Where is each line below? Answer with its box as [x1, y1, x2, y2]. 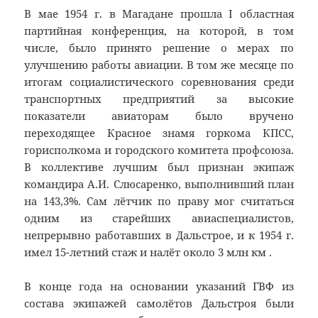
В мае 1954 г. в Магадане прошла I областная [24, 6, 294, 21]
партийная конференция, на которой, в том [24, 23, 294, 38]
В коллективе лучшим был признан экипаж [24, 160, 294, 175]
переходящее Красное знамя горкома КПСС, [24, 126, 294, 141]
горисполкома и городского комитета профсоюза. [24, 143, 294, 158]
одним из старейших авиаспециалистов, [24, 211, 294, 226]
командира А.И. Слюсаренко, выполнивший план [24, 177, 294, 192]
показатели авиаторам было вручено [24, 109, 294, 124]
